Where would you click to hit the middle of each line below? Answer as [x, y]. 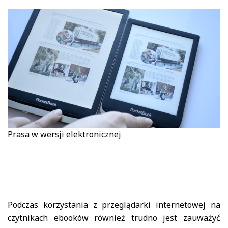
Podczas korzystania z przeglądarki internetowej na [114, 205]
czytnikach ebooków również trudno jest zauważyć [114, 218]
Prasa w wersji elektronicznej [64, 135]
